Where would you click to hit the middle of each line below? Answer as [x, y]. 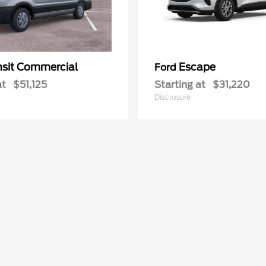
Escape [197, 67]
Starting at [180, 84]
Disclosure [172, 97]
